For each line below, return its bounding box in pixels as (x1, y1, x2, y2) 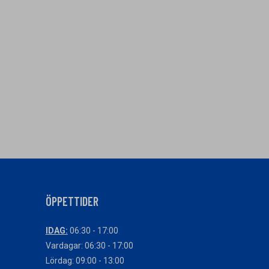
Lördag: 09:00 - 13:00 (45, 256, 124, 265)
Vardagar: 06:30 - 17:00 (45, 241, 133, 250)
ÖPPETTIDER (45, 194, 98, 208)
